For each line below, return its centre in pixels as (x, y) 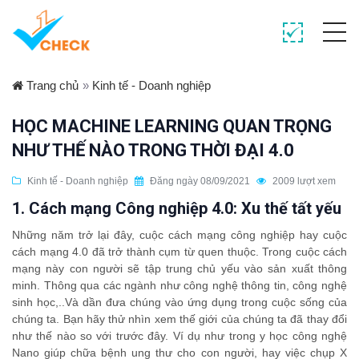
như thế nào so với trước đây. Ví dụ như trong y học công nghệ (179, 336)
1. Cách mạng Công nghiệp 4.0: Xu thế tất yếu (177, 208)
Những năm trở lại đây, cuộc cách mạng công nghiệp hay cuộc (179, 235)
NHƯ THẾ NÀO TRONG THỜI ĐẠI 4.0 (153, 150)
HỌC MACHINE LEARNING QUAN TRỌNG (172, 126)
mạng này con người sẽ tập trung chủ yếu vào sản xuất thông (179, 268)
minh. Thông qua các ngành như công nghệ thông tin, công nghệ (179, 285)
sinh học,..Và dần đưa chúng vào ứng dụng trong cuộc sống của (179, 302)
